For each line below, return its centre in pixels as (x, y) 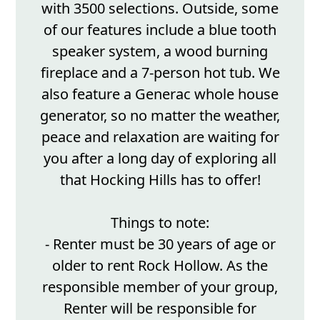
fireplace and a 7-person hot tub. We (160, 72)
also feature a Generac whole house (160, 94)
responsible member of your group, (160, 287)
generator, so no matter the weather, (160, 115)
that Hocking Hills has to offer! (160, 180)
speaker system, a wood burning (160, 51)
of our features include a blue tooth (160, 30)
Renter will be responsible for (160, 308)
